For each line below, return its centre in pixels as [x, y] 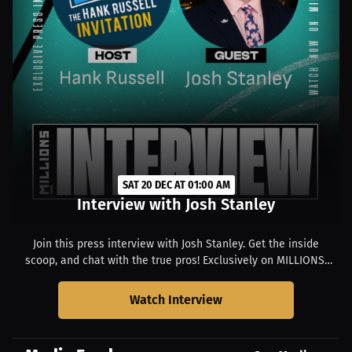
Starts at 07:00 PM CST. [176, 277]
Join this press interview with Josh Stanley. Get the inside [176, 244]
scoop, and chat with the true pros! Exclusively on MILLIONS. [176, 260]
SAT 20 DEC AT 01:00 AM [176, 185]
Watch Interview [176, 300]
